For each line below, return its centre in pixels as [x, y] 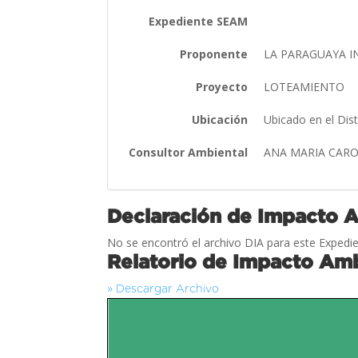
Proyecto [222, 86]
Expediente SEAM [199, 21]
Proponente [214, 54]
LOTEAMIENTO [306, 86]
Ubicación [220, 119]
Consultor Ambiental [189, 152]
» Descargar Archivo [163, 288]
